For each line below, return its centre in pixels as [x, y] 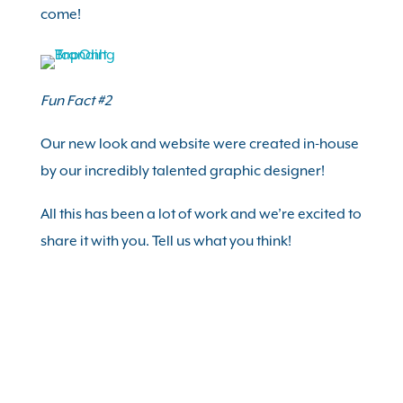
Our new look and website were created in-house [199, 144]
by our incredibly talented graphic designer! [182, 171]
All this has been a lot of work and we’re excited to [201, 214]
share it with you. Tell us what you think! [166, 241]
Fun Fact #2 [76, 101]
